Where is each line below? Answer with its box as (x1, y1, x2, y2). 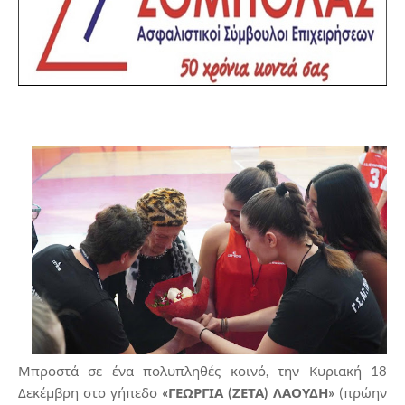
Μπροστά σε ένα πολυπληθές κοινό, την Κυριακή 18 (18, 362, 387, 379)
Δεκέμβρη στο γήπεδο (18, 383, 162, 400)
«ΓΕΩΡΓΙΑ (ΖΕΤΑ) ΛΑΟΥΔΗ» (162, 383, 334, 400)
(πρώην (334, 383, 387, 400)
